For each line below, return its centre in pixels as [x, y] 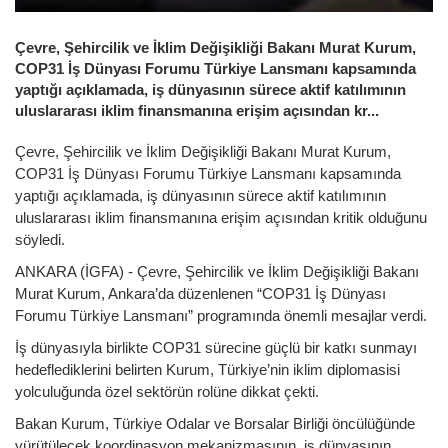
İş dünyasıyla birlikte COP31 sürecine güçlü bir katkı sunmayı [216, 347]
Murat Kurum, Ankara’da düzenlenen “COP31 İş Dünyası [200, 293]
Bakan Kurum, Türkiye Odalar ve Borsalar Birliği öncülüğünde [215, 423]
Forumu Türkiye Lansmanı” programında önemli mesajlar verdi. [221, 315]
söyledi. [40, 239]
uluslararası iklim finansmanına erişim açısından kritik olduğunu [221, 217]
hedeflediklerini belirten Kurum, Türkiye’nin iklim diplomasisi [207, 369]
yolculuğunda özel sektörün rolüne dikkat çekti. [167, 391]
